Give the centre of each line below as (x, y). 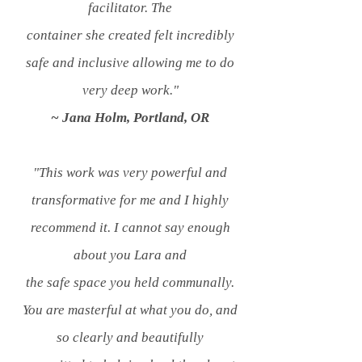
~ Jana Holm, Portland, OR (130, 118)
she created (120, 35)
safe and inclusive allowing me (116, 63)
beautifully (173, 337)
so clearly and (99, 337)
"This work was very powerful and (130, 173)
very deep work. (127, 90)
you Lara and (148, 255)
